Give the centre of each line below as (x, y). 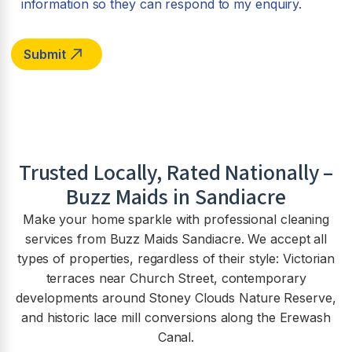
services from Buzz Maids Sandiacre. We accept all (176, 239)
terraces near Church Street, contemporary (176, 279)
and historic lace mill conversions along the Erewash (176, 318)
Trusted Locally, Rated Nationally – (176, 173)
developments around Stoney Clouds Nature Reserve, (176, 298)
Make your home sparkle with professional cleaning (176, 220)
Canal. (176, 337)
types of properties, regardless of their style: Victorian (176, 259)
